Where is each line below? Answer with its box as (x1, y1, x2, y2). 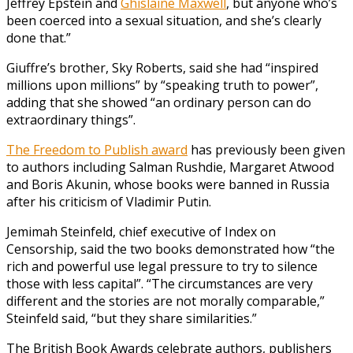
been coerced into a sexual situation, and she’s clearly (6, 11, 321, 29)
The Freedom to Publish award (6, 140, 188, 158)
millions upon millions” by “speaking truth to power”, (6, 76, 318, 94)
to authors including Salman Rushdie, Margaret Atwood (6, 158, 334, 176)
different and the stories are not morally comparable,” (6, 292, 325, 310)
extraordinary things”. (6, 110, 136, 128)
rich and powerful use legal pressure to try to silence (6, 257, 318, 275)
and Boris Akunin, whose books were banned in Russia (6, 175, 329, 193)
